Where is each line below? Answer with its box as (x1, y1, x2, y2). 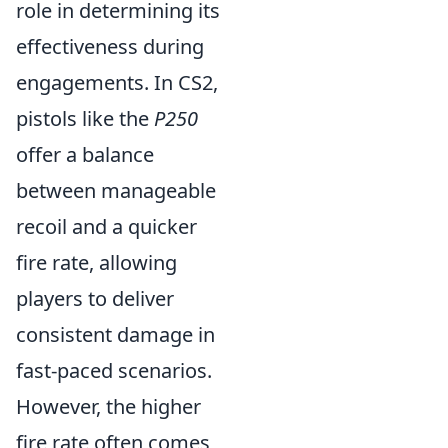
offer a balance (16, 141, 154, 168)
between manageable (16, 177, 216, 204)
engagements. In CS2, (16, 69, 218, 96)
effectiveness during (16, 33, 204, 60)
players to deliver (16, 285, 174, 312)
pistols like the (16, 105, 154, 132)
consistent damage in (16, 321, 215, 348)
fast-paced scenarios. (16, 357, 212, 384)
